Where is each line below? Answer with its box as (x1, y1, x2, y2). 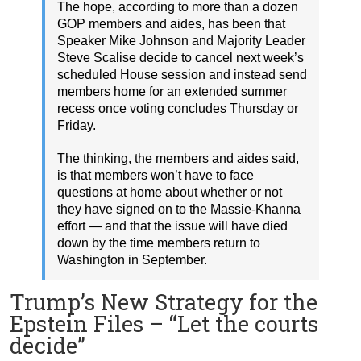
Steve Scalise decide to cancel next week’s (57, 50, 304, 64)
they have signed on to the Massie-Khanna (57, 201, 301, 216)
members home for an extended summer (57, 84, 287, 98)
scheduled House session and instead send (57, 67, 307, 81)
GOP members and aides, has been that (57, 16, 285, 31)
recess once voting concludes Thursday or (57, 101, 298, 115)
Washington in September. (57, 252, 207, 267)
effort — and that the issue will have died (57, 218, 288, 233)
